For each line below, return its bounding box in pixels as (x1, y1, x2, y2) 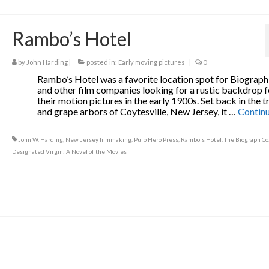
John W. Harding (17, 136, 63, 143)
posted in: (85, 58, 118, 66)
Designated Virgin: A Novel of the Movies (11, 148, 127, 155)
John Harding (26, 58, 68, 66)
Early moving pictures (118, 58, 185, 66)
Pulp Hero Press (133, 136, 178, 143)
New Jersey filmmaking (65, 136, 131, 143)
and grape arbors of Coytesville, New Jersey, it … (37, 106, 238, 117)
